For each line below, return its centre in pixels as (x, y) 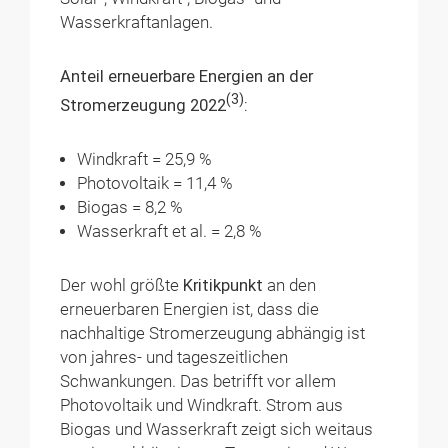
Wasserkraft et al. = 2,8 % (170, 232)
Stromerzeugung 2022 (143, 105)
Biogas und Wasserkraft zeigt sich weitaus (217, 430)
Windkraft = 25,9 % (147, 160)
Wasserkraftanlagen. (137, 23)
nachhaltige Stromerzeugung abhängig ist (213, 334)
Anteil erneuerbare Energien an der (187, 77)
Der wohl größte (122, 286)
